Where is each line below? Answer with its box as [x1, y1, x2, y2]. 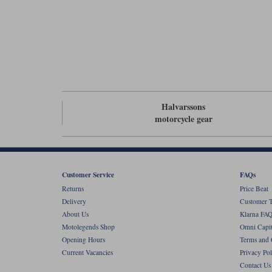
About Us [62, 209, 89, 219]
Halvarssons [161, 100, 206, 113]
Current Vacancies [62, 247, 113, 257]
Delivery [62, 196, 86, 206]
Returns [62, 183, 84, 193]
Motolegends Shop [62, 222, 115, 231]
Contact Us [239, 260, 271, 270]
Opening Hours [62, 234, 105, 244]
